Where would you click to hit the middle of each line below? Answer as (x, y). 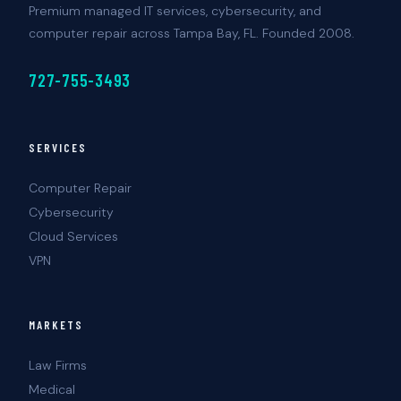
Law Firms (58, 365)
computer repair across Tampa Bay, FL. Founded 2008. (192, 33)
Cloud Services (73, 236)
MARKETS (56, 324)
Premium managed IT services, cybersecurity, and (175, 10)
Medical (52, 389)
